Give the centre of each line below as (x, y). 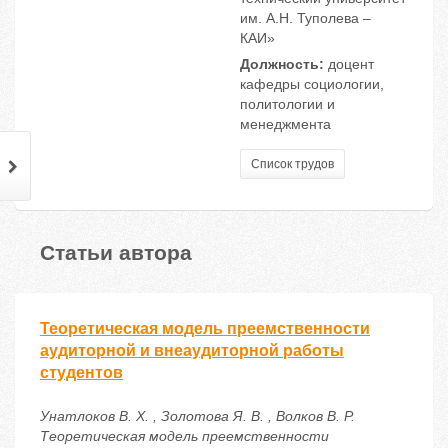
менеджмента (285, 124)
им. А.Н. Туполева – (305, 18)
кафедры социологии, (312, 84)
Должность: (282, 64)
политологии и (287, 104)
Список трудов (292, 164)
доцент (349, 64)
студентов (81, 373)
